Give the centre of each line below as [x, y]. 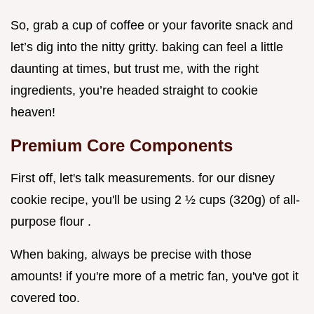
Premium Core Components [122, 146]
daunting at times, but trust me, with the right [135, 69]
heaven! [33, 112]
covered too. [45, 298]
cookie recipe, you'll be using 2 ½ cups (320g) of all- [155, 200]
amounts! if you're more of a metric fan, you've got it [155, 277]
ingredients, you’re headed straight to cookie [134, 91]
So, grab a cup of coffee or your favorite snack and [152, 26]
